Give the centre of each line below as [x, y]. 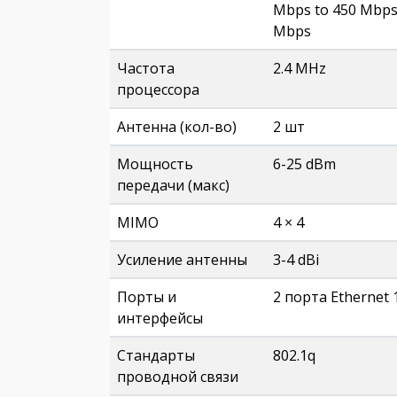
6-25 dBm [304, 164]
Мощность [155, 164]
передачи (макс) [173, 185]
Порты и [147, 297]
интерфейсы [160, 318]
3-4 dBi [296, 260]
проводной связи [178, 377]
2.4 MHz [300, 68]
